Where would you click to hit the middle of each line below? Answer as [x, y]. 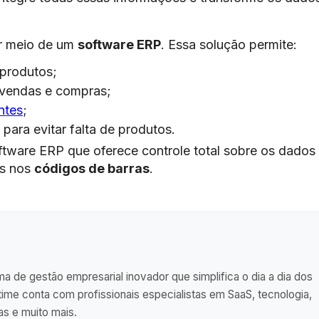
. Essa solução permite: [229, 45]
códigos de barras [92, 168]
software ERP [119, 45]
